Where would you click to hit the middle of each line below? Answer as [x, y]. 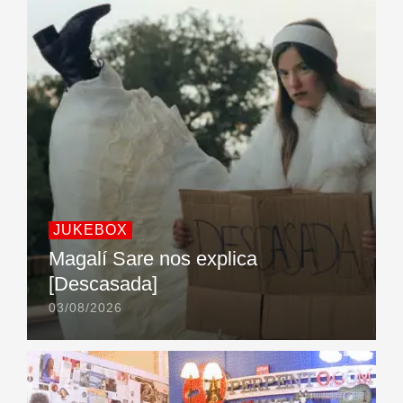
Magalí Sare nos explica [153, 259]
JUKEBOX [90, 230]
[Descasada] [103, 284]
